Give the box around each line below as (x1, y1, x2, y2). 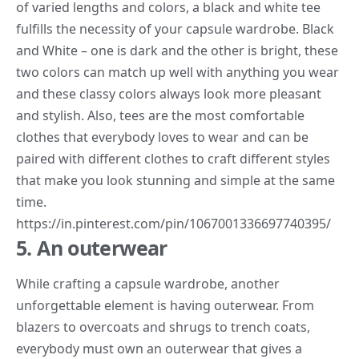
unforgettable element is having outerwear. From (16, 296, 314, 314)
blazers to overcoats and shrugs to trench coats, (16, 317, 310, 336)
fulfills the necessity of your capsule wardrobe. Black (16, 19, 334, 38)
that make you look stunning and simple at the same (16, 171, 335, 189)
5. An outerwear (16, 233, 167, 261)
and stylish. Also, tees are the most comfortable (16, 106, 305, 124)
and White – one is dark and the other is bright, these (16, 41, 338, 59)
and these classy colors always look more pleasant (16, 84, 321, 103)
